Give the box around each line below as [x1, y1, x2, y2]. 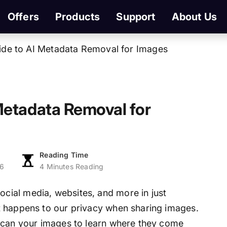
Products [55, 11, 100, 23]
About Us [171, 11, 217, 23]
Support [116, 11, 156, 23]
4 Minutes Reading [40, 162, 104, 171]
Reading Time [40, 150, 89, 160]
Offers [7, 11, 39, 23]
